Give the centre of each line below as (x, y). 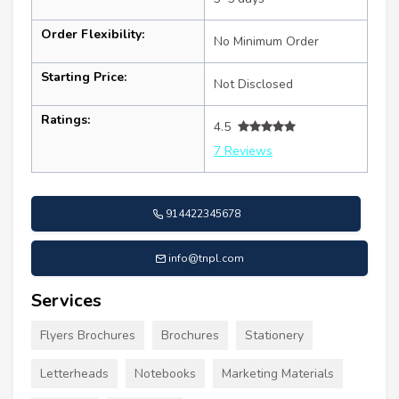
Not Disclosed (253, 84)
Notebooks (165, 373)
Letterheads (74, 373)
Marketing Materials (278, 373)
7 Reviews (243, 151)
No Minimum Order (266, 41)
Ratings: (65, 119)
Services (66, 300)
